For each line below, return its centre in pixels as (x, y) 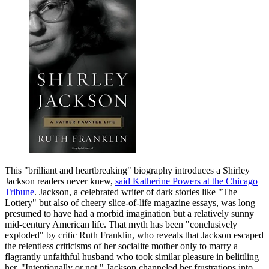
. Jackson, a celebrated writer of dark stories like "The (136, 192)
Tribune (20, 192)
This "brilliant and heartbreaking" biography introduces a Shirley (127, 171)
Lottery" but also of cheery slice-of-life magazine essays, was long (130, 203)
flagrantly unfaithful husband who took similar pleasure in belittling (132, 257)
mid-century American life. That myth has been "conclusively (121, 225)
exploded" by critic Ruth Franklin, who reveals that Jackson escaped (134, 235)
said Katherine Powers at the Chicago (186, 181)
